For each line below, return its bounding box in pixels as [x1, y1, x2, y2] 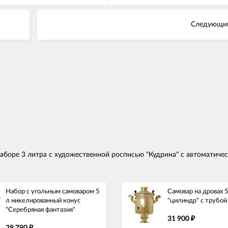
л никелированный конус [6, 197, 80, 204]
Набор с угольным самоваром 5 [6, 188, 100, 195]
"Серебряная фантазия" [6, 206, 75, 213]
